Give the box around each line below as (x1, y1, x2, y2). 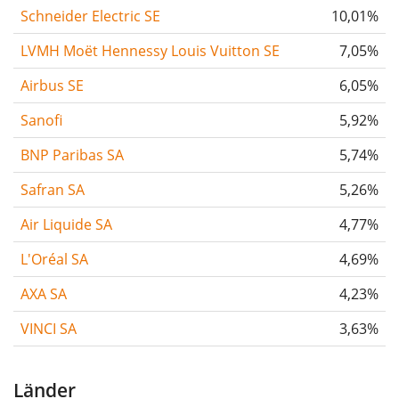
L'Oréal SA (20, 249, 88, 270)
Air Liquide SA (20, 215, 112, 235)
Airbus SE (20, 76, 84, 96)
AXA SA (20, 284, 67, 305)
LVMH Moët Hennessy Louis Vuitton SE (20, 41, 280, 61)
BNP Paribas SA (20, 145, 124, 166)
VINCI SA (20, 319, 77, 339)
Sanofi (20, 110, 62, 131)
